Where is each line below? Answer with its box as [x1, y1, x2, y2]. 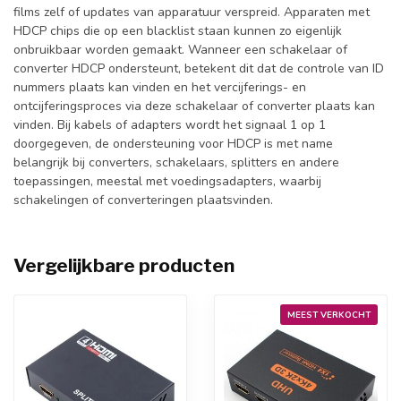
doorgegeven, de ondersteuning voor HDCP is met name [13, 135, 333, 153]
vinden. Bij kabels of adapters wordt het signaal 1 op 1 [13, 116, 326, 134]
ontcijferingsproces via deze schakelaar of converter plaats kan [13, 98, 375, 115]
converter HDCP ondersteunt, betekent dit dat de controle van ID [13, 60, 384, 78]
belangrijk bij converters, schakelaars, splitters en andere [13, 154, 339, 172]
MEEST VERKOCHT [287, 309, 371, 321]
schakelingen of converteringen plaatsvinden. [13, 192, 273, 209]
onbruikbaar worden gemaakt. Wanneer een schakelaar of [13, 41, 347, 59]
